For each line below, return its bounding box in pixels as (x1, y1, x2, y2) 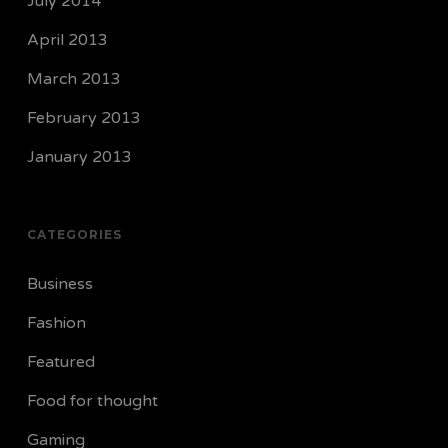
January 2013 (26, 147, 132, 167)
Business (26, 274, 93, 294)
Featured (26, 352, 95, 372)
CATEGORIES (26, 227, 122, 242)
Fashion (26, 313, 86, 333)
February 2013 (26, 108, 141, 128)
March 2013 (26, 69, 121, 89)
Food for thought (26, 391, 158, 411)
